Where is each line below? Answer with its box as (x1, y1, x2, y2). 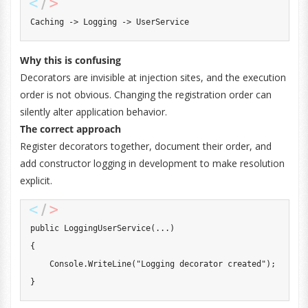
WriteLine (87, 259, 131, 269)
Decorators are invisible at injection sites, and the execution (19, 71, 286, 84)
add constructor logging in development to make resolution (19, 157, 285, 170)
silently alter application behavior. (19, 105, 167, 118)
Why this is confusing (19, 54, 121, 67)
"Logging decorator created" (135, 259, 266, 269)
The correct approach (19, 122, 121, 135)
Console (30, 259, 83, 269)
